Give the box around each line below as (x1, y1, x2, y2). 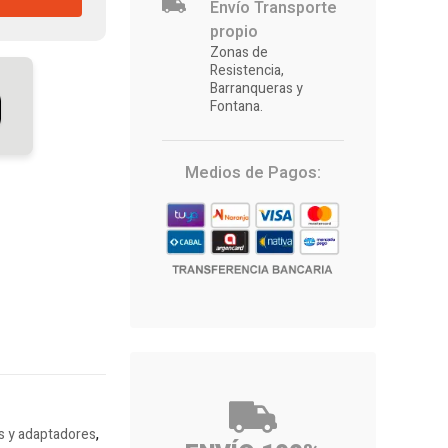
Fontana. (210, 96, 263, 118)
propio (210, 20, 258, 45)
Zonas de (210, 42, 268, 64)
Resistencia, (210, 60, 284, 82)
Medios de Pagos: (185, 161, 321, 186)
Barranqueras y (210, 78, 303, 100)
